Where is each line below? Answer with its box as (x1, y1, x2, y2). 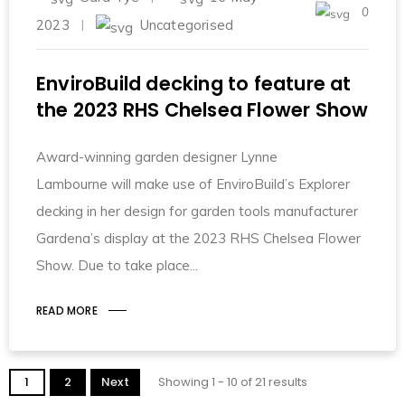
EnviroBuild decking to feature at (36, 70, 352, 97)
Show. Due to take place (36, 256, 190, 274)
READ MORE (36, 302, 98, 318)
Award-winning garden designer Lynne (36, 147, 278, 165)
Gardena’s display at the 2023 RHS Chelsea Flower (36, 229, 361, 247)
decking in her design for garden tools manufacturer (36, 202, 358, 220)
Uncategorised (139, 16, 234, 34)
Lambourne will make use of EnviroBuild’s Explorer (36, 174, 350, 193)
